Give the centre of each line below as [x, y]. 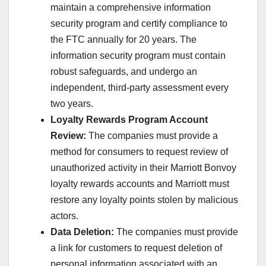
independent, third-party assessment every [140, 88]
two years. [72, 104]
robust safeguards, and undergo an [124, 72]
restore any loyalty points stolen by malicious [144, 200]
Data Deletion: [83, 232]
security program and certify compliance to [139, 24]
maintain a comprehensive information [131, 8]
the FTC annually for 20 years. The [123, 40]
